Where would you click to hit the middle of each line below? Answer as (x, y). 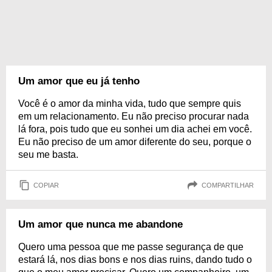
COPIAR (46, 185)
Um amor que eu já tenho (79, 81)
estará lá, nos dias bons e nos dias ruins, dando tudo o (135, 260)
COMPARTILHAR (228, 185)
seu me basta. (48, 155)
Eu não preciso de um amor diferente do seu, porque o (135, 142)
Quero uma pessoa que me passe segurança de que (131, 247)
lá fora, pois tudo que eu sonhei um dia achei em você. (135, 129)
